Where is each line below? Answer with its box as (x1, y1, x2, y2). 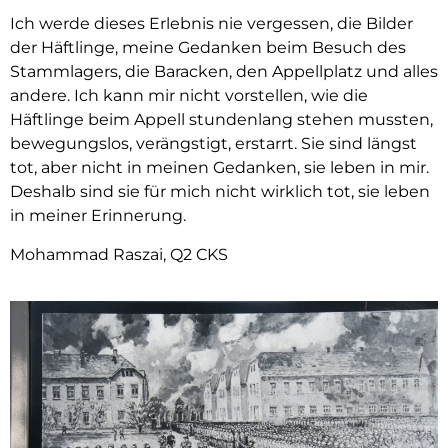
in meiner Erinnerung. (10, 206, 186, 226)
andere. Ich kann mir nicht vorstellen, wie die (10, 86, 368, 106)
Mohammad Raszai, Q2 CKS (10, 244, 228, 264)
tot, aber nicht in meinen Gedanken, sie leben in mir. (10, 158, 429, 178)
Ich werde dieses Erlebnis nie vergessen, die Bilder (10, 14, 413, 34)
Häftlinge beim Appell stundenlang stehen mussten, (10, 110, 433, 130)
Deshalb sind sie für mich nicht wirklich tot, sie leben (10, 182, 430, 202)
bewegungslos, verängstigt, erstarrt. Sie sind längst (10, 134, 417, 154)
